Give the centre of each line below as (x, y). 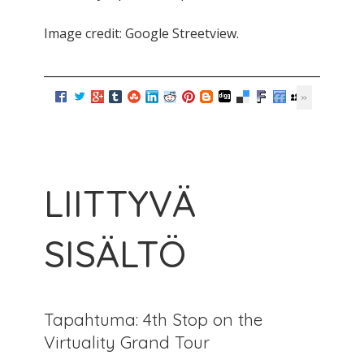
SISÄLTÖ (115, 254)
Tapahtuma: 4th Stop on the (153, 320)
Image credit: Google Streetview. (141, 34)
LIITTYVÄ (120, 204)
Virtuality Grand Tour (127, 342)
